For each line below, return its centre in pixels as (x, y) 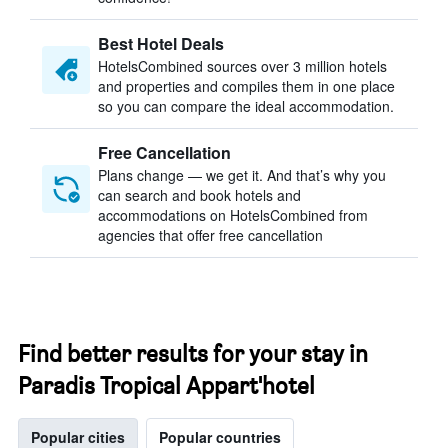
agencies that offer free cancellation (210, 235)
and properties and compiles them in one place (246, 86)
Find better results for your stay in (193, 353)
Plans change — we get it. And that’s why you (242, 175)
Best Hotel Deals (161, 43)
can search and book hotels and (199, 195)
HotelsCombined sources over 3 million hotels (242, 66)
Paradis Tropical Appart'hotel (166, 385)
